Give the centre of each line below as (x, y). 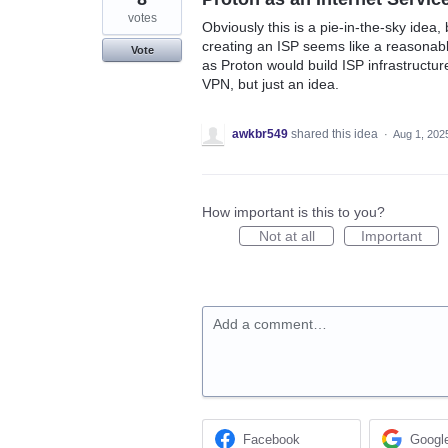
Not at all (286, 235)
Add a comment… (270, 323)
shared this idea (336, 133)
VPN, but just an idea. (270, 83)
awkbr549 (260, 133)
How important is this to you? (293, 211)
